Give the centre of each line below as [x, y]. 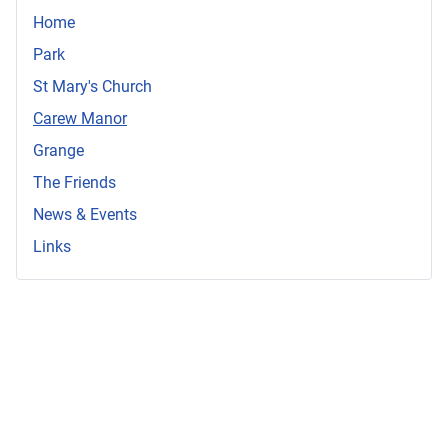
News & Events [85, 215]
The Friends [74, 183]
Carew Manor [80, 119]
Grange [58, 151]
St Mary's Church [92, 87]
